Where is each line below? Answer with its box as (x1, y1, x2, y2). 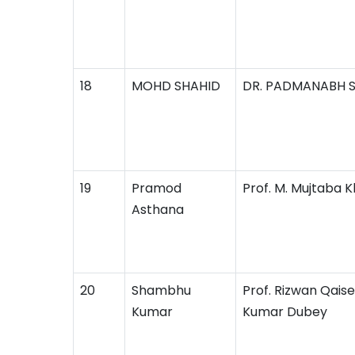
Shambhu (132, 281, 191, 300)
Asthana (132, 200, 184, 219)
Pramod (132, 179, 181, 197)
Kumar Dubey (242, 303, 327, 321)
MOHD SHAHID (132, 77, 220, 95)
